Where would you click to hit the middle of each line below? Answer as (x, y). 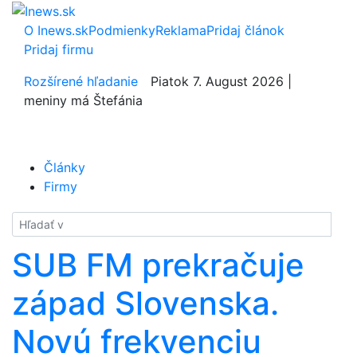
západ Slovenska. (145, 303)
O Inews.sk (56, 30)
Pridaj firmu (59, 49)
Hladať (32, 221)
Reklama (181, 30)
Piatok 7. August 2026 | (221, 81)
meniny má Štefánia (83, 100)
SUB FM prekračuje (158, 265)
